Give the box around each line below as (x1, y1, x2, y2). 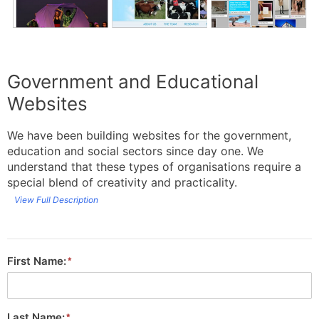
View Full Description (14, 194, 98, 205)
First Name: (7, 253, 66, 268)
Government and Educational (7, 70, 258, 93)
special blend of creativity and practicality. (7, 174, 237, 189)
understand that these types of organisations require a (7, 159, 301, 174)
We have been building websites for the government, (7, 127, 291, 142)
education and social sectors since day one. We (7, 143, 263, 158)
